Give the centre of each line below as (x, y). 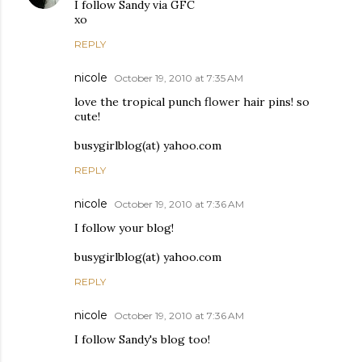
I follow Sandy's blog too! (142, 339)
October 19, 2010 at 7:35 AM (179, 78)
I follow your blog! (124, 227)
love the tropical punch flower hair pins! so (192, 101)
